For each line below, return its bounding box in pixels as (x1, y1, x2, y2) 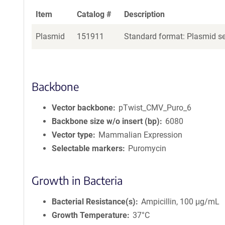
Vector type (52, 130, 93, 140)
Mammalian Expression (98, 130, 183, 140)
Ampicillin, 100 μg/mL (141, 197, 220, 206)
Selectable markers (52, 144, 123, 153)
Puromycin (128, 144, 167, 153)
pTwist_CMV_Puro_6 (119, 103, 192, 113)
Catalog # (77, 10, 111, 19)
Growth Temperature (52, 210, 127, 220)
